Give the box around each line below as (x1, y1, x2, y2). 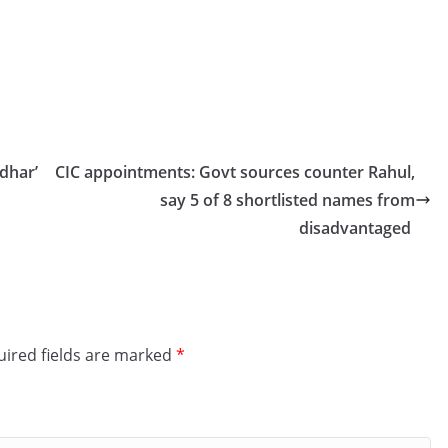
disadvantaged (299, 217, 415, 239)
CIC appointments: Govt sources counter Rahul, (55, 161, 415, 183)
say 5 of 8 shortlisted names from (160, 189, 415, 211)
